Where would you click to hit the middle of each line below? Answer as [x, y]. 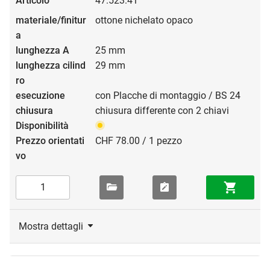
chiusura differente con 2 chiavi [162, 110]
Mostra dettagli [51, 226]
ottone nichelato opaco [144, 20]
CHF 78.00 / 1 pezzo [139, 140]
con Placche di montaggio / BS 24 [168, 95]
